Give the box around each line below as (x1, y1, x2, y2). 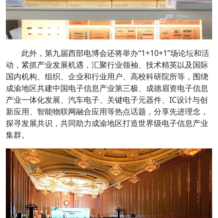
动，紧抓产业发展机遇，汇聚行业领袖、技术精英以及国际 (6, 59, 208, 70)
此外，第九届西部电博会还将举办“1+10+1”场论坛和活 (21, 48, 209, 58)
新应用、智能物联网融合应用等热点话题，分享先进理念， (6, 106, 208, 117)
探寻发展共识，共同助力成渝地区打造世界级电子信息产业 (6, 118, 208, 128)
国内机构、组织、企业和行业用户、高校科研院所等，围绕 (6, 71, 208, 82)
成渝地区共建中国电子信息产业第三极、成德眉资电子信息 (6, 83, 208, 93)
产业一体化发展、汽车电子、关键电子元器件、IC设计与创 (6, 94, 208, 105)
